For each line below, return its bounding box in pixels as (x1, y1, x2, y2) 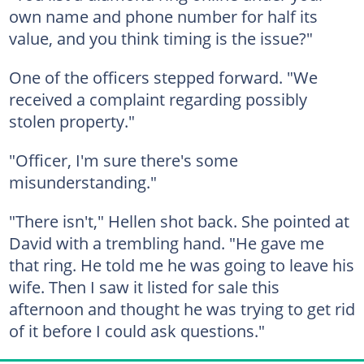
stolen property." (8, 110, 135, 132)
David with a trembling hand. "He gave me (8, 232, 324, 254)
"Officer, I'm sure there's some (8, 149, 238, 171)
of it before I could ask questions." (8, 319, 265, 342)
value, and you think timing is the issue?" (8, 27, 313, 50)
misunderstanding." (8, 171, 157, 193)
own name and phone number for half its (8, 5, 318, 28)
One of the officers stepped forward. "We (8, 66, 318, 89)
